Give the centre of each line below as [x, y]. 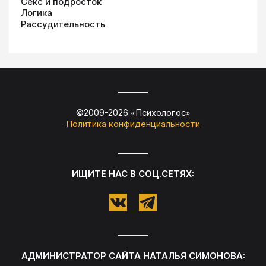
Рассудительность [63, 24]
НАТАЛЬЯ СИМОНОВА [193, 256]
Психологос [160, 113]
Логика [37, 13]
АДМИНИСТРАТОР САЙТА [82, 256]
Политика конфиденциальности [133, 124]
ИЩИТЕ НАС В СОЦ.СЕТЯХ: [133, 174]
